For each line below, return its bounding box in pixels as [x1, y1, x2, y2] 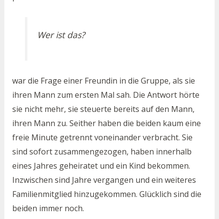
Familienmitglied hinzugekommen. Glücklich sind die [12, 188, 201, 199]
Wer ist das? [37, 28, 86, 41]
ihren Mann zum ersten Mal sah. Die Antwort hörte [12, 89, 199, 100]
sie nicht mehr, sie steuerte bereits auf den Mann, [12, 103, 195, 114]
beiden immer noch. [12, 202, 84, 214]
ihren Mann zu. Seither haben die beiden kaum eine [12, 117, 201, 129]
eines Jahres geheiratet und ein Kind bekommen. [12, 160, 190, 171]
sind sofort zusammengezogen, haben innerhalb [12, 146, 192, 157]
